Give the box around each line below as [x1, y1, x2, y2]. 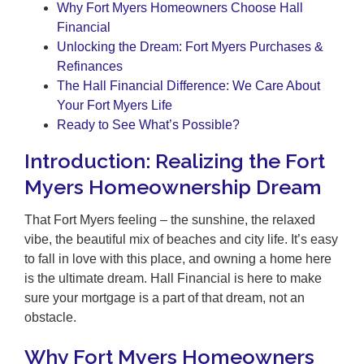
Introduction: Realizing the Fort [24, 149, 325, 174]
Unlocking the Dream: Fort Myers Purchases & [57, 40, 323, 54]
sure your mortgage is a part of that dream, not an [24, 290, 305, 305]
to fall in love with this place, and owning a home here [24, 251, 331, 266]
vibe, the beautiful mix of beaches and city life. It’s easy [24, 232, 338, 246]
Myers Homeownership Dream [24, 175, 322, 200]
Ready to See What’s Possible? [57, 118, 240, 132]
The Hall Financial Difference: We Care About [57, 79, 320, 93]
